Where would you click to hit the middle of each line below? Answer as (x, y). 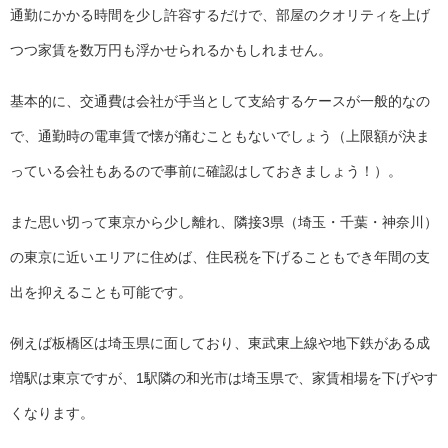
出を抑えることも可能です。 (101, 292)
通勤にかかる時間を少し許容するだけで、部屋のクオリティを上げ (220, 15)
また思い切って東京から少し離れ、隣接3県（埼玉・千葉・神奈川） (224, 222)
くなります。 (52, 413)
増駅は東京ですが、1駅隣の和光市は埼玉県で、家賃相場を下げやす (224, 378)
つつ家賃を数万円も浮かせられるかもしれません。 (171, 50)
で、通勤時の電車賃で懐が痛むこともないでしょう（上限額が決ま (220, 136)
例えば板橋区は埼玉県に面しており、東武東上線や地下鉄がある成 (220, 343)
